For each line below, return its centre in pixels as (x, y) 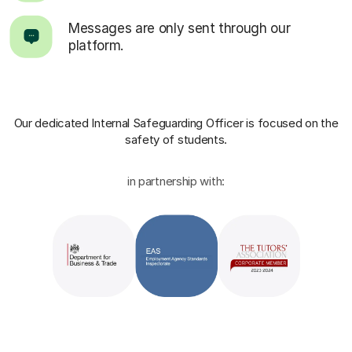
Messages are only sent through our (180, 28)
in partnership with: (176, 181)
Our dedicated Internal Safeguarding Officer (130, 123)
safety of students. (176, 140)
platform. (96, 45)
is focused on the (292, 123)
